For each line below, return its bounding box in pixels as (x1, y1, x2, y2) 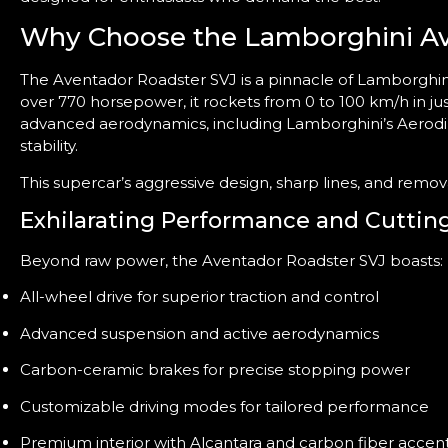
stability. (20, 136, 78, 156)
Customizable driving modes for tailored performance (20, 396, 429, 416)
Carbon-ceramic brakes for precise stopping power (20, 360, 410, 380)
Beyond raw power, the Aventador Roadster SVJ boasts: (20, 251, 443, 271)
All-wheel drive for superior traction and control (20, 287, 379, 307)
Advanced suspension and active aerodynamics (20, 323, 379, 343)
